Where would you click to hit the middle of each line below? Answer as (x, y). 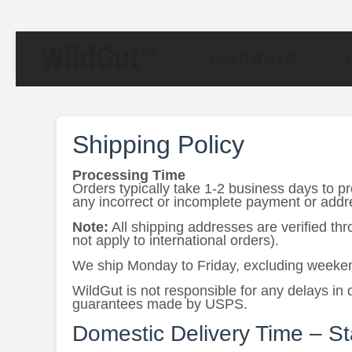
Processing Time (129, 175)
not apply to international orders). (176, 240)
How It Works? (254, 59)
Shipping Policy (158, 145)
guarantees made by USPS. (160, 304)
